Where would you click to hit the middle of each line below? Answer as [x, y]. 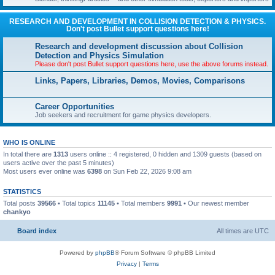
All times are [236, 230]
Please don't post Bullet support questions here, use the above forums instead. [152, 64]
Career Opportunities [75, 107]
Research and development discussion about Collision [139, 46]
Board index [37, 230]
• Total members [141, 203]
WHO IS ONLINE [29, 142]
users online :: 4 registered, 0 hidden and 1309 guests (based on [165, 154]
